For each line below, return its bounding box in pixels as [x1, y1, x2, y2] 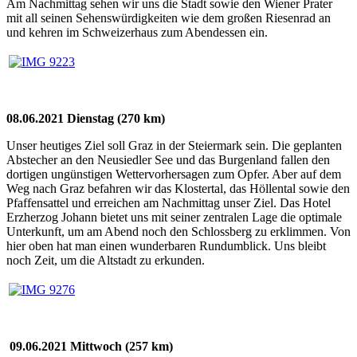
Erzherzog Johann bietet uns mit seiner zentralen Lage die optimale [6, 210, 342, 224]
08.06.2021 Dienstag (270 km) [6, 111, 165, 125]
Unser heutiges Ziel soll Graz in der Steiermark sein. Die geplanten [6, 138, 342, 152]
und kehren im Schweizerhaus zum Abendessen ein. [6, 25, 268, 39]
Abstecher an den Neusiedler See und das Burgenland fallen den [6, 152, 330, 167]
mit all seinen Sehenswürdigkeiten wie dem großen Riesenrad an [6, 10, 331, 25]
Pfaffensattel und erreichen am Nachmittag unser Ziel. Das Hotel [6, 195, 331, 210]
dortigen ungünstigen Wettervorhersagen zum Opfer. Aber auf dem [6, 167, 341, 181]
